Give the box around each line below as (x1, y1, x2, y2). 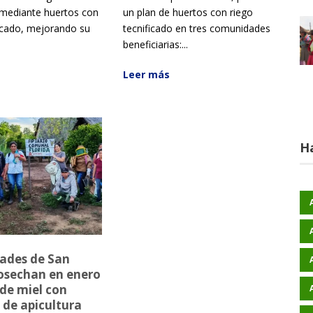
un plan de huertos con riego (122, 6, 253, 20)
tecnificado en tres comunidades (122, 22, 270, 36)
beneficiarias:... (122, 38, 188, 52)
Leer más (122, 68, 170, 82)
